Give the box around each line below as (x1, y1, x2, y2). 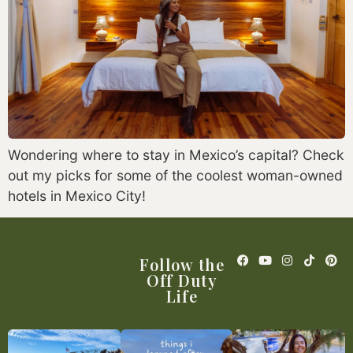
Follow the (139, 253, 225, 275)
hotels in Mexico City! (8, 187, 146, 204)
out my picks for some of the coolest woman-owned (8, 166, 343, 184)
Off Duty (146, 269, 218, 291)
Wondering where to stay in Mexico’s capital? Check (8, 146, 344, 163)
